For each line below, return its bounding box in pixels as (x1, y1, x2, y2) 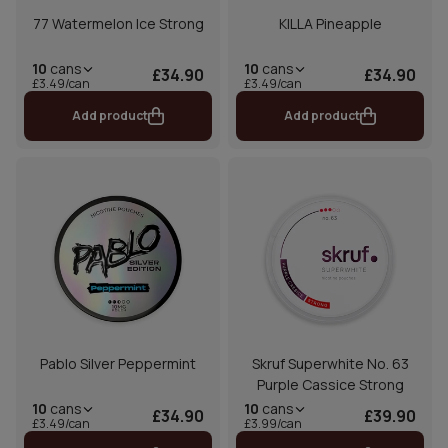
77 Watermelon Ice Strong (32, 13, 204, 33)
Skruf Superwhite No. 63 (251, 354, 409, 374)
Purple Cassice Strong (256, 375, 404, 395)
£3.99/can (244, 415, 302, 433)
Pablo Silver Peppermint (40, 354, 196, 374)
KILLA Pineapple (278, 13, 382, 33)
